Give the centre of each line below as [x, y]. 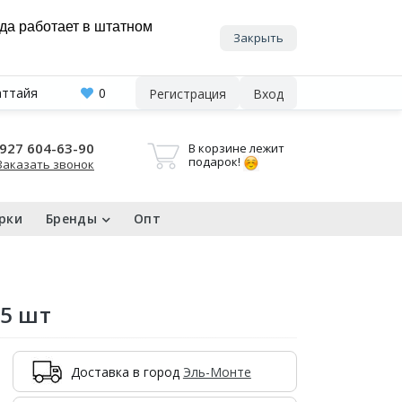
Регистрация [187, 94]
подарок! [216, 161]
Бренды [71, 218]
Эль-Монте [217, 371]
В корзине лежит [236, 148]
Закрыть [258, 37]
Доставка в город [127, 371]
